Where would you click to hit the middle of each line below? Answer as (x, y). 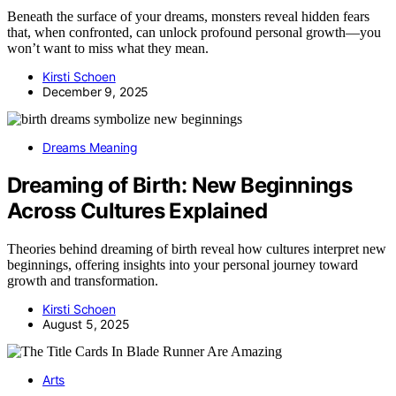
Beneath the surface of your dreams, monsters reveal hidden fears (188, 16)
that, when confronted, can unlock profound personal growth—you (194, 32)
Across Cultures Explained (137, 210)
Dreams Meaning (90, 147)
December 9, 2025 (96, 91)
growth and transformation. (83, 280)
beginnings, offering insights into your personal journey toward (183, 264)
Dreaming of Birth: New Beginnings (180, 185)
